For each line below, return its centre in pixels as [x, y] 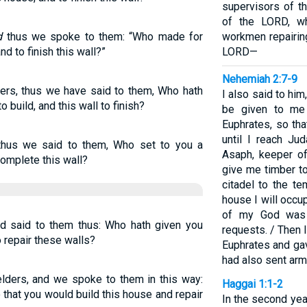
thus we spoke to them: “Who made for [102, 37]
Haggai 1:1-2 [252, 284]
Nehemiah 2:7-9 [259, 79]
